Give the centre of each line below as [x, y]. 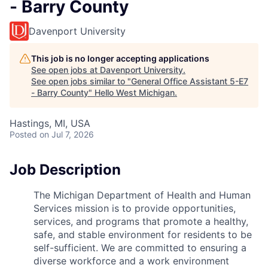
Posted [23, 134]
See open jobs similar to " [81, 81]
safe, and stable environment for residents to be [143, 234]
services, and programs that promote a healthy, [141, 221]
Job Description [65, 169]
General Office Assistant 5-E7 [190, 81]
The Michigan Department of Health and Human [142, 195]
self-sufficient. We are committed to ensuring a [140, 247]
